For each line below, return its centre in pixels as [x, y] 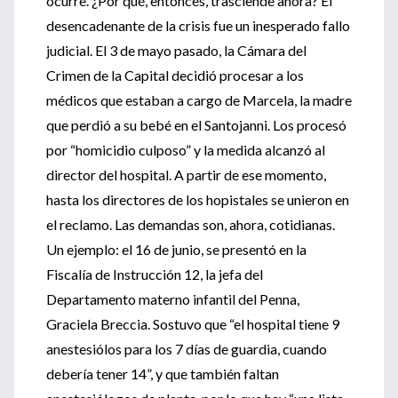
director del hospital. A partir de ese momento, [186, 175]
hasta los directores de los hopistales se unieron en [198, 199]
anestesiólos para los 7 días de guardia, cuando [187, 349]
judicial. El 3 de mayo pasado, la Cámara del [176, 50]
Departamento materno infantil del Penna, [173, 299]
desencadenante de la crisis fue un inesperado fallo [198, 25]
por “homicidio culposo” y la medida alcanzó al [186, 150]
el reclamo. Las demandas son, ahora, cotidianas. [191, 224]
